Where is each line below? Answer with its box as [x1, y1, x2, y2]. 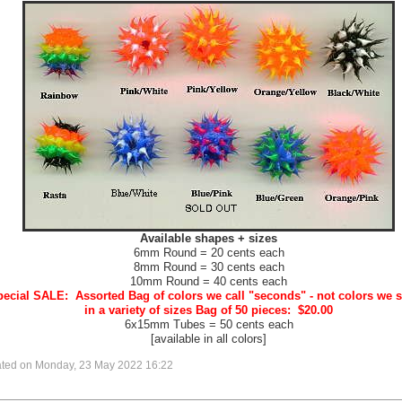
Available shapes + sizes [140, 232, 277, 245]
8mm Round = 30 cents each [133, 260, 284, 274]
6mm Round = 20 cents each [133, 246, 284, 259]
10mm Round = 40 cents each [130, 275, 287, 288]
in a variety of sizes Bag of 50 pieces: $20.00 [84, 303, 333, 317]
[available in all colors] [151, 332, 267, 345]
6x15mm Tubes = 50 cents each [124, 318, 293, 331]
